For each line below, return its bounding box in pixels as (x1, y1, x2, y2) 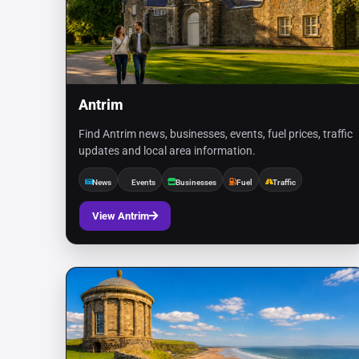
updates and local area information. (79, 144, 256, 157)
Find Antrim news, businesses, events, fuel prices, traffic (79, 127, 353, 140)
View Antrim (92, 210, 149, 222)
